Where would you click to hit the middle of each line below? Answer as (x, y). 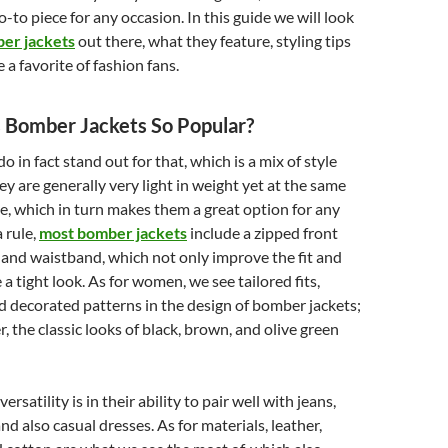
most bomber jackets (113, 232)
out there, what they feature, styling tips (213, 40)
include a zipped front (262, 232)
